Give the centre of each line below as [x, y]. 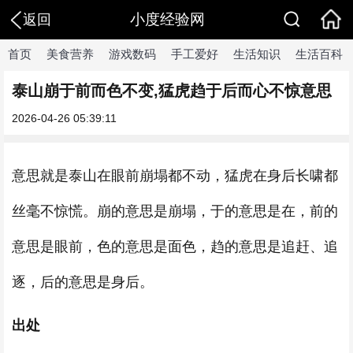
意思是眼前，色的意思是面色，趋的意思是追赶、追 [175, 247]
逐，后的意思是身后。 [83, 282]
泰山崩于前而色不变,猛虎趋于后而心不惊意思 [172, 91]
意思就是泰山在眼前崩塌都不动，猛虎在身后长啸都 [175, 176]
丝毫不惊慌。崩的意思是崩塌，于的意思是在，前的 [175, 211]
